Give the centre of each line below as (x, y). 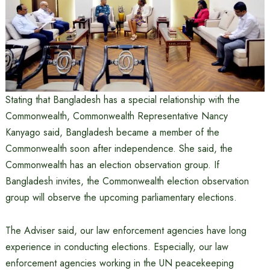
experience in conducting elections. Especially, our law (117, 246)
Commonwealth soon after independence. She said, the (119, 148)
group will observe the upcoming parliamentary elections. (121, 197)
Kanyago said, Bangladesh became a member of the (112, 132)
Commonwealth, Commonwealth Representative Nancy (116, 116)
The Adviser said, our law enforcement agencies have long (126, 230)
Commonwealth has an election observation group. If (112, 165)
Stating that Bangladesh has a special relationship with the (122, 99)
